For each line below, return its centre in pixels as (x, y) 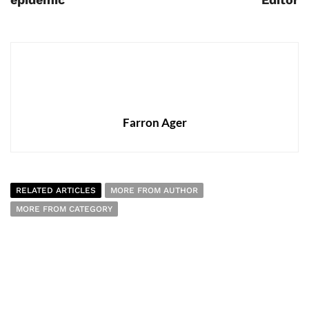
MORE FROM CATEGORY (64, 209)
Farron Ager (154, 123)
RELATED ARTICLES (56, 191)
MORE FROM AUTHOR (154, 191)
